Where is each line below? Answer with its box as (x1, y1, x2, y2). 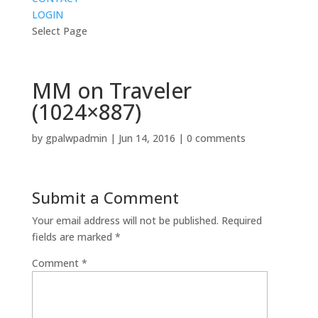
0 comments (186, 131, 246, 145)
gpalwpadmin (45, 131, 107, 145)
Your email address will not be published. (31, 213, 219, 227)
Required (221, 213, 262, 227)
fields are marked (31, 229, 115, 243)
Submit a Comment (31, 186, 179, 208)
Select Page (31, 23, 87, 38)
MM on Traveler (31, 75, 192, 105)
